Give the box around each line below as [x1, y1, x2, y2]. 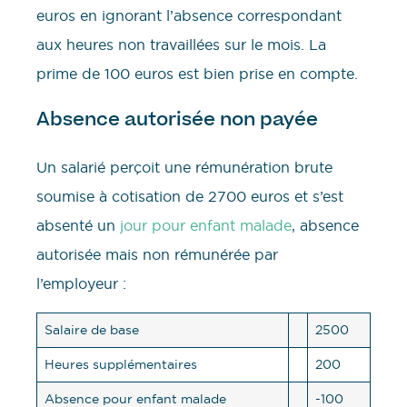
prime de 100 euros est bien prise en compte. [36, 64, 358, 83]
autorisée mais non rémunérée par [36, 245, 278, 264]
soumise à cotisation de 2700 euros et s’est [36, 187, 343, 206]
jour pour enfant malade [120, 216, 292, 235]
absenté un [36, 216, 120, 235]
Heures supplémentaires [45, 356, 197, 373]
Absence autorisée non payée [36, 107, 318, 132]
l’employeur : [36, 274, 126, 293]
